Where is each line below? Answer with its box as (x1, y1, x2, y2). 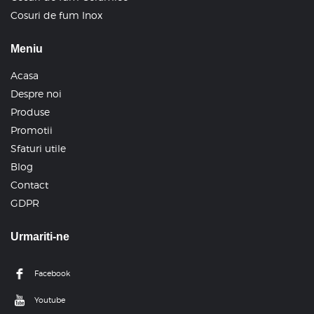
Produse (11, 106, 50, 118)
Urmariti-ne (11, 231, 69, 243)
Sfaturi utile (11, 142, 66, 155)
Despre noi (11, 88, 62, 100)
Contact (11, 179, 48, 191)
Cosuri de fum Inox (11, 9, 102, 22)
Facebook (34, 268, 70, 278)
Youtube (34, 294, 65, 305)
